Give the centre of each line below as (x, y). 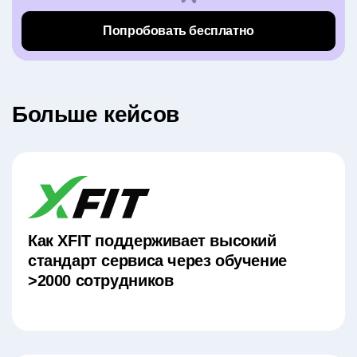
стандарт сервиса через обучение (157, 260)
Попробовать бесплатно (178, 31)
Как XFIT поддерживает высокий (152, 240)
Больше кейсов (96, 114)
